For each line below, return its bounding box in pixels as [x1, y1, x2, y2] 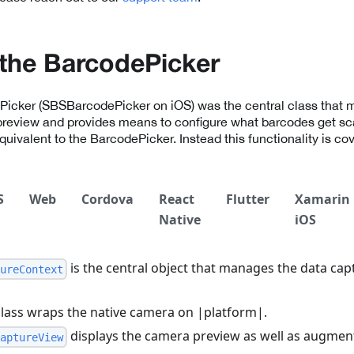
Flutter [226, 190, 269, 209]
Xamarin [295, 190, 350, 209]
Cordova [81, 190, 134, 209]
